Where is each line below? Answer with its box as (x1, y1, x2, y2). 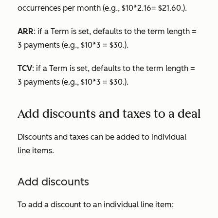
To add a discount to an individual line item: (18, 200, 174, 209)
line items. (18, 145, 54, 155)
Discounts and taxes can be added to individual (18, 132, 186, 142)
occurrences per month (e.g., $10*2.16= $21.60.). (18, 3, 187, 13)
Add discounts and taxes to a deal (18, 106, 200, 121)
